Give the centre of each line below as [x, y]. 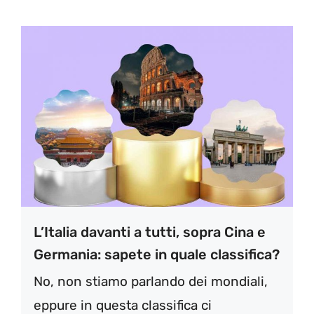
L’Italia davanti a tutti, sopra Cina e [150, 232]
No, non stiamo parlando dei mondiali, [151, 282]
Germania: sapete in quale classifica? [157, 255]
